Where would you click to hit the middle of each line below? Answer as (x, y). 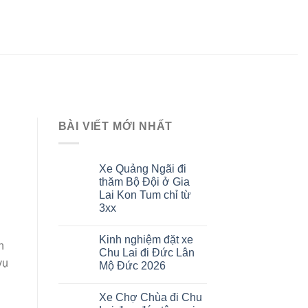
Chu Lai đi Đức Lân (146, 252)
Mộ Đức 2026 (132, 265)
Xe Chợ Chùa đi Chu (150, 297)
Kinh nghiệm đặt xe (146, 239)
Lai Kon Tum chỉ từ (145, 195)
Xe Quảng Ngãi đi (142, 168)
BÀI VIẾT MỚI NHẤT (115, 126)
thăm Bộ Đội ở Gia (144, 181)
